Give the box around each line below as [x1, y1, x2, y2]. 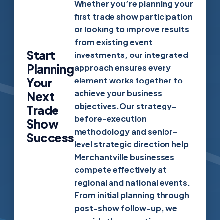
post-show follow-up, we [74, 203, 177, 213]
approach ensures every [74, 62, 171, 73]
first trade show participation [74, 11, 192, 22]
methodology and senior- [74, 126, 177, 137]
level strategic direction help [74, 139, 189, 149]
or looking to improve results [74, 24, 189, 34]
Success [27, 130, 74, 145]
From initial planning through [74, 190, 189, 200]
